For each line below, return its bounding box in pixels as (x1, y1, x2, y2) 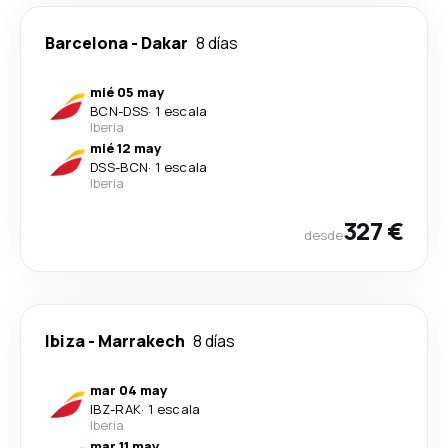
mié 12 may (90, 138, 161, 157)
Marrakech (98, 329, 185, 352)
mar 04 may (90, 380, 167, 399)
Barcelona (45, 31, 128, 54)
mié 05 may (90, 82, 164, 101)
